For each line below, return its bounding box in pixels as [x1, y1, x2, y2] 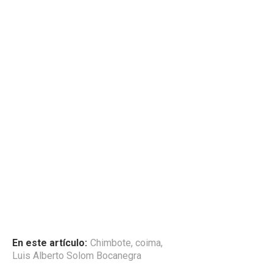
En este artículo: [12, 236, 87, 249]
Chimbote [90, 236, 131, 249]
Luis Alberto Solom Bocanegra [12, 249, 141, 261]
